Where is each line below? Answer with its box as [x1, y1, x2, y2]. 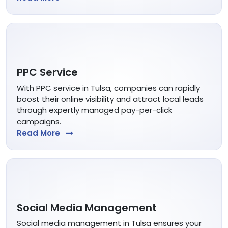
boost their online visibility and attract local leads [17, 93, 204, 104]
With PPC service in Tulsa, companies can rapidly [17, 82, 200, 93]
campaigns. [17, 116, 61, 127]
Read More [17, 127, 62, 138]
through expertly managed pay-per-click [17, 104, 172, 116]
